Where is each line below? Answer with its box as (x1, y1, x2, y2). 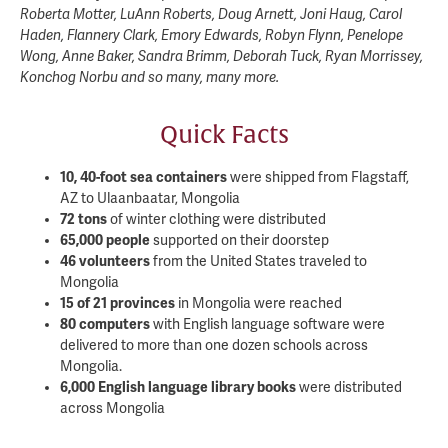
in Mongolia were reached (175, 294, 342, 312)
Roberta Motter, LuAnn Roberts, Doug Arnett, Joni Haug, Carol (20, 6, 402, 24)
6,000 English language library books (60, 378, 296, 396)
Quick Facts (159, 119, 289, 150)
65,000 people (60, 231, 150, 249)
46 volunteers (60, 252, 150, 270)
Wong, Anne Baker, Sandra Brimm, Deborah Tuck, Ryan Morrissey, (20, 48, 423, 66)
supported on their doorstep (150, 231, 329, 249)
